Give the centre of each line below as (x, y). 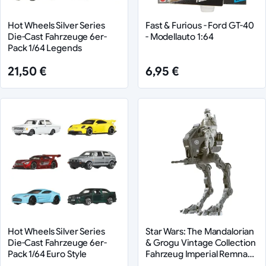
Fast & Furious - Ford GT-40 (200, 25)
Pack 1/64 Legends (45, 47)
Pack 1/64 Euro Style (47, 254)
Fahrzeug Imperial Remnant (201, 254)
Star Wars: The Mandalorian (200, 231)
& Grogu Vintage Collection (201, 242)
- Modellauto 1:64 (180, 36)
